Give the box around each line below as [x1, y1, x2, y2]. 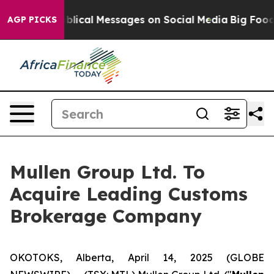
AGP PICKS [7, 14, 57, 25]
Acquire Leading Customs [10, 182, 248, 206]
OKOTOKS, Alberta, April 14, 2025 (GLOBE [10, 251, 264, 264]
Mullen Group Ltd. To [10, 160, 205, 183]
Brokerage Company [10, 204, 202, 228]
